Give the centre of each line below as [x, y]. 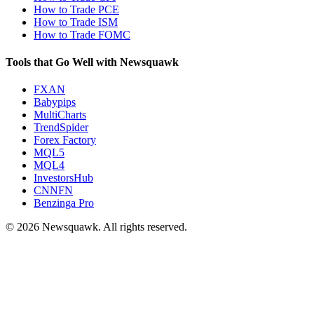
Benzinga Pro [64, 203]
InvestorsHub [63, 178]
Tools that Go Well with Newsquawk [92, 62]
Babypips [55, 102]
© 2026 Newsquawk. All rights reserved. [96, 227]
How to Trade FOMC [82, 34]
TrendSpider [61, 128]
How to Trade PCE [76, 9]
